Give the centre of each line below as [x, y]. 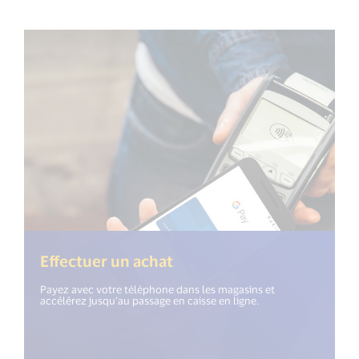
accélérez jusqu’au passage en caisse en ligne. [150, 301]
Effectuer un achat [107, 261]
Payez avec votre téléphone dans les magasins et [157, 289]
